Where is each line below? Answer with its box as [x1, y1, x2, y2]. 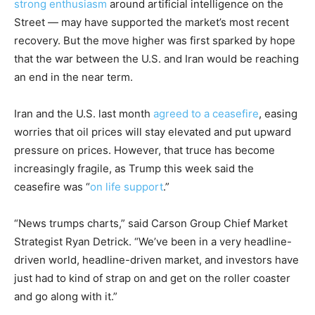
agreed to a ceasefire [153, 107, 259, 121]
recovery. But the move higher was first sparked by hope [14, 34, 295, 48]
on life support [90, 180, 163, 194]
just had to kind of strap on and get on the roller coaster [14, 271, 290, 285]
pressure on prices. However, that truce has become [14, 143, 275, 157]
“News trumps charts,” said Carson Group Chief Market [14, 217, 288, 231]
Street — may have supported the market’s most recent [14, 15, 289, 30]
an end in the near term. [14, 70, 133, 84]
